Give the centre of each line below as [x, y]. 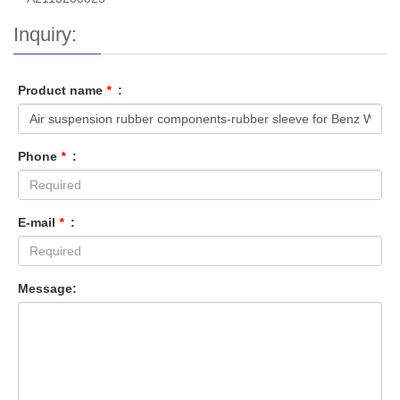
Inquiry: [45, 35]
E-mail [38, 223]
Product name [62, 91]
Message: [47, 289]
